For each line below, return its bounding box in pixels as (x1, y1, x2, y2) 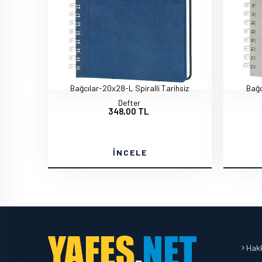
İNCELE (112, 147, 147, 157)
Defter (118, 98, 140, 108)
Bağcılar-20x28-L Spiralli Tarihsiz (70, 83, 189, 93)
